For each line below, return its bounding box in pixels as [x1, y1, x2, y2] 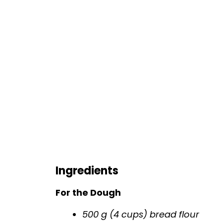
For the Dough [55, 186, 121, 199]
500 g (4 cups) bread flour [82, 208, 199, 221]
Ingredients [55, 163, 118, 178]
